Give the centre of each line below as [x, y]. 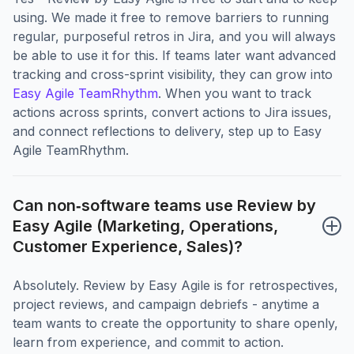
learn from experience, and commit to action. [148, 343]
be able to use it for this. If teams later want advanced [174, 56]
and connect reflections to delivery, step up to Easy [167, 132]
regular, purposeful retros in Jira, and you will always [174, 37]
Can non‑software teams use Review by [164, 206]
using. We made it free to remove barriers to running [171, 18]
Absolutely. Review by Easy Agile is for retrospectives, [175, 286]
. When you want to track [235, 94]
